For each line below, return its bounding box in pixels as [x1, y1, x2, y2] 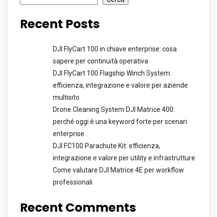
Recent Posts [20, 15, 100, 33]
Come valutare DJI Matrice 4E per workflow [53, 166, 184, 174]
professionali [53, 178, 93, 186]
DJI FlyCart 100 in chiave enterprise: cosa [53, 45, 177, 53]
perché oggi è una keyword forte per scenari [53, 118, 187, 126]
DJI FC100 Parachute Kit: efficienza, [53, 142, 160, 150]
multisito [53, 93, 79, 102]
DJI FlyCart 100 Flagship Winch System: [53, 69, 171, 77]
